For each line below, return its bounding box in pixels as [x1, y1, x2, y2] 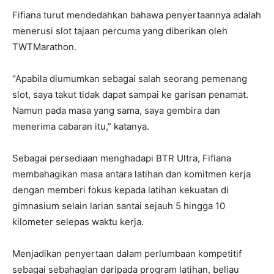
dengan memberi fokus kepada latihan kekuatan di [12, 184, 229, 196]
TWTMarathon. [12, 41, 76, 53]
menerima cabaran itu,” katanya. [12, 120, 149, 133]
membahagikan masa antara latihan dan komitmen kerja [12, 168, 251, 180]
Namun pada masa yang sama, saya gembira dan [12, 105, 220, 117]
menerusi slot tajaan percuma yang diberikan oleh [12, 25, 228, 37]
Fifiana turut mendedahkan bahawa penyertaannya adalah [12, 9, 261, 21]
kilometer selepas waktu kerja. [12, 216, 144, 228]
